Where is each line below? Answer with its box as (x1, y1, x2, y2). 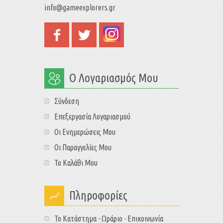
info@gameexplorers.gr (44, 2, 115, 12)
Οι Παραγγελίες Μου (54, 142, 111, 152)
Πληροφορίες (69, 188, 127, 202)
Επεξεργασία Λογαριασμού (54, 111, 130, 121)
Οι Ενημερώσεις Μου (54, 127, 115, 136)
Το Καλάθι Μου (54, 158, 98, 167)
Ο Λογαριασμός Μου (69, 71, 158, 85)
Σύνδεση (54, 96, 79, 106)
